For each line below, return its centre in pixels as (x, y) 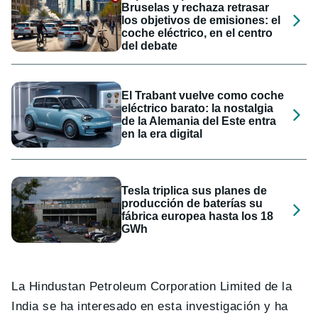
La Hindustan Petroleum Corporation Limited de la (152, 287)
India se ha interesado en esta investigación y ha (150, 307)
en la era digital (162, 133)
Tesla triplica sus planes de (194, 190)
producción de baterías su (192, 203)
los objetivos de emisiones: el (201, 21)
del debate (150, 46)
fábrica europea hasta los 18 (198, 216)
